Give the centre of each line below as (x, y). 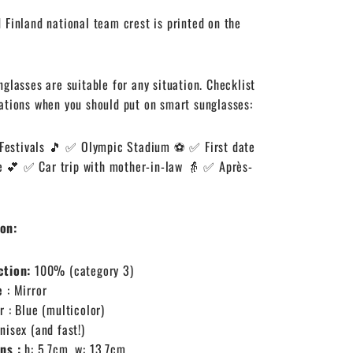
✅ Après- (228, 166)
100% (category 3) (84, 270)
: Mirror (27, 290)
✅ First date (223, 146)
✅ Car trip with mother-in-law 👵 (111, 166)
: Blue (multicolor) (57, 309)
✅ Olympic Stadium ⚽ (126, 146)
